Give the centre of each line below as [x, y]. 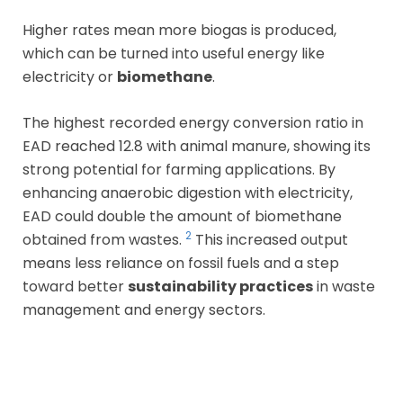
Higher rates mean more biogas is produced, [179, 30]
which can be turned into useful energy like [174, 53]
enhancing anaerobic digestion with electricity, [188, 193]
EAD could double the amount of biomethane [182, 216]
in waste [344, 286]
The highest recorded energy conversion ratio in [193, 122]
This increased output [270, 239]
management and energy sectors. [144, 309]
